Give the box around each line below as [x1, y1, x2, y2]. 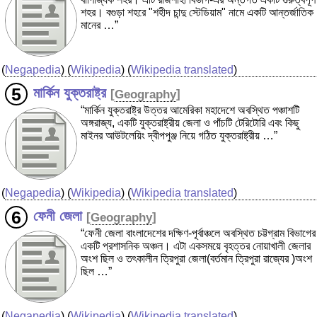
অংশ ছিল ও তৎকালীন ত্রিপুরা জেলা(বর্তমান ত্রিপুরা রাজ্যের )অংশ [81, 253, 312, 265]
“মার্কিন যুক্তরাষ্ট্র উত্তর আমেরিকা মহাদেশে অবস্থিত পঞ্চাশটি [81, 104, 299, 117]
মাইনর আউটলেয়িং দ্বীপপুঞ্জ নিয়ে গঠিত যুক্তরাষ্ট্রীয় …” [81, 129, 277, 142]
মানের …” [81, 19, 118, 32]
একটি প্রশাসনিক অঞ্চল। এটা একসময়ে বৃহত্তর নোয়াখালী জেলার [81, 240, 311, 253]
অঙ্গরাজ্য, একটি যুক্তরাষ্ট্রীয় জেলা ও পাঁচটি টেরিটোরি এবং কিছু [81, 117, 299, 129]
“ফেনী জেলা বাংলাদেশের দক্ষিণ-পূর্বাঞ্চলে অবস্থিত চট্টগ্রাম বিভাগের [81, 227, 316, 240]
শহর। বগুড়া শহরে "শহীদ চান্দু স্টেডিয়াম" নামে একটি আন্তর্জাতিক [81, 6, 313, 19]
